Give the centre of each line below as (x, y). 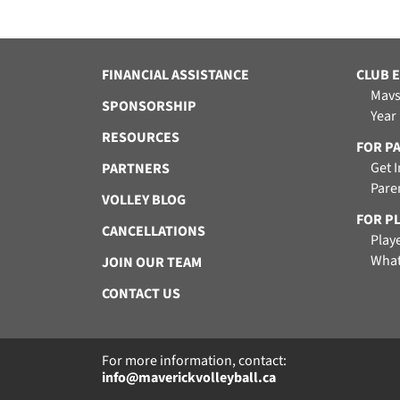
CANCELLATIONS (154, 231)
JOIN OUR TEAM (152, 262)
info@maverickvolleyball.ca (189, 378)
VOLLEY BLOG (144, 200)
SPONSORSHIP (149, 106)
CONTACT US (141, 294)
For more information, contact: (194, 361)
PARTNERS (136, 169)
